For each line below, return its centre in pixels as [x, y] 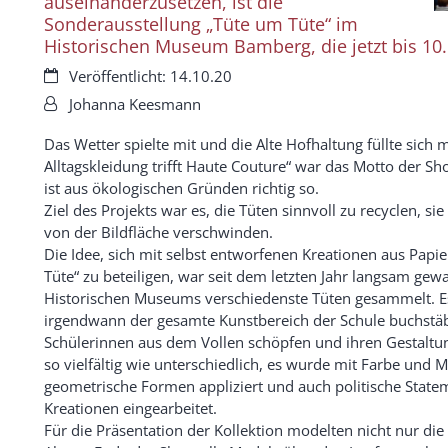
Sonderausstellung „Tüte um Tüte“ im [201, 23]
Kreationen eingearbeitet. [130, 407]
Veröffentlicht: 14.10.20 [150, 75]
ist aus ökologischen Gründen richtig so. [183, 187]
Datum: [68, 74]
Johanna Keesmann [135, 103]
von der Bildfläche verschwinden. [158, 231]
